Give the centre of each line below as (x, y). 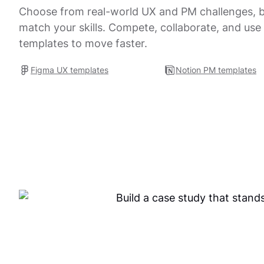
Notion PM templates (216, 70)
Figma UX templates (70, 70)
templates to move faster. (83, 43)
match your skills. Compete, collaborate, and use (140, 27)
